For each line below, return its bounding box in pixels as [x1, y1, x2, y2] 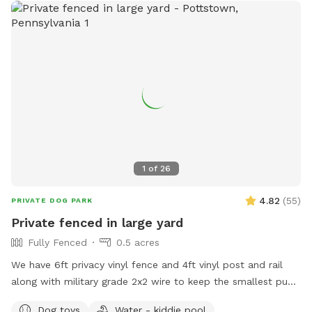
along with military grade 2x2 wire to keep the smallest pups [11, 275, 299, 287]
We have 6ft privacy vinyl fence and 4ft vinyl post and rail [11, 258, 283, 270]
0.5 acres [116, 236, 159, 248]
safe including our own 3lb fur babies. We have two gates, [11, 292, 288, 304]
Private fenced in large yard [11, 214, 183, 230]
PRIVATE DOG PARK [11, 196, 93, 204]
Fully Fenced [28, 236, 87, 248]
